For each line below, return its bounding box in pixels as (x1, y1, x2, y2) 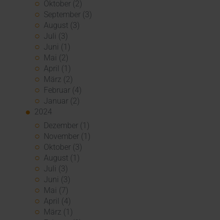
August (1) (44, 153, 80, 163)
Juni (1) (44, 42, 71, 52)
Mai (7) (44, 185, 69, 195)
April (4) (44, 196, 71, 206)
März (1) (44, 207, 73, 217)
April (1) (44, 63, 71, 73)
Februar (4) (44, 85, 82, 95)
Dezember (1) (44, 120, 90, 130)
